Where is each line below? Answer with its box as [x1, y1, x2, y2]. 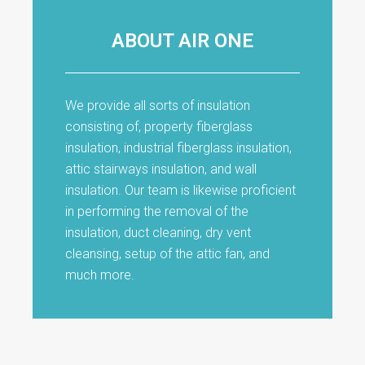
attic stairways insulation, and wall [65, 161, 257, 177]
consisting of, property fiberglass [65, 119, 253, 134]
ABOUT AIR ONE [112, 29, 253, 52]
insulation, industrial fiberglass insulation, [65, 140, 292, 156]
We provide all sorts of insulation [65, 98, 250, 113]
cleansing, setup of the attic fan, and [65, 246, 270, 262]
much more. [65, 267, 134, 283]
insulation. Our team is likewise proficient [65, 182, 296, 198]
